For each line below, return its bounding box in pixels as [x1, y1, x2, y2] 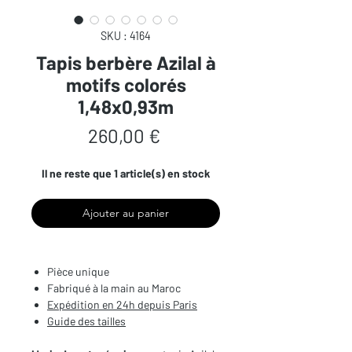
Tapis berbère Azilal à [35, 51, 216, 75]
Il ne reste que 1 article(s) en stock [42, 167, 210, 181]
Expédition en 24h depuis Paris [47, 298, 197, 312]
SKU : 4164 [101, 29, 151, 43]
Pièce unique [47, 265, 109, 279]
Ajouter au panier [82, 206, 169, 221]
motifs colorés [65, 73, 186, 97]
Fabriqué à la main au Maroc [47, 281, 181, 295]
